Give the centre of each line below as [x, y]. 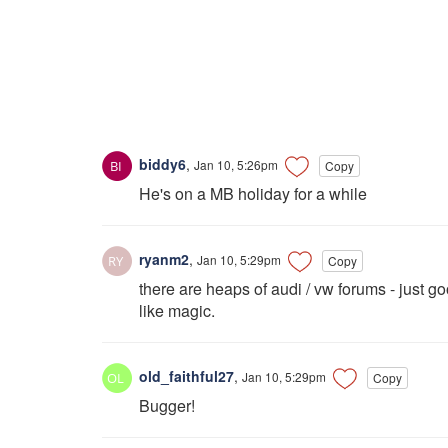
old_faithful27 [184, 376]
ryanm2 [162, 259]
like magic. [177, 311]
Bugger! [167, 406]
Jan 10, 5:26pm [236, 164]
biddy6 [160, 163]
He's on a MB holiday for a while [253, 194]
